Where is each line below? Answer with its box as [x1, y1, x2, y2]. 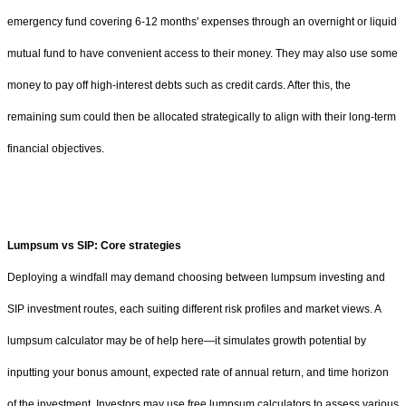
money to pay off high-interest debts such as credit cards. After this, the [7, 78, 351, 92]
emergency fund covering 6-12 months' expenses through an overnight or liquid [7, 14, 397, 28]
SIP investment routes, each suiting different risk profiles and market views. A [7, 302, 381, 315]
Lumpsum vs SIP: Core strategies [7, 238, 181, 252]
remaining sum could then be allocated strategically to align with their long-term [7, 110, 396, 123]
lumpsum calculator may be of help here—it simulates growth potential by [7, 333, 366, 347]
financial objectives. [7, 141, 104, 155]
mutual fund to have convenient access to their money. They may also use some [7, 46, 398, 60]
